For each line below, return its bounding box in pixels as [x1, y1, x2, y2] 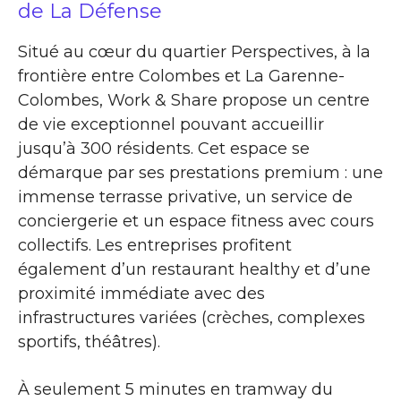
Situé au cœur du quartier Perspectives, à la [18, 41, 371, 62]
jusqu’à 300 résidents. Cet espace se [18, 138, 310, 158]
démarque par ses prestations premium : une [18, 162, 383, 183]
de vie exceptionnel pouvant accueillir [18, 114, 324, 134]
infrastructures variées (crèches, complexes [18, 307, 365, 328]
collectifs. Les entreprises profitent [18, 235, 292, 255]
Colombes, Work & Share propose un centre [18, 90, 370, 110]
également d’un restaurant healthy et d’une [18, 259, 371, 279]
